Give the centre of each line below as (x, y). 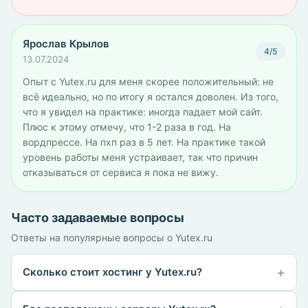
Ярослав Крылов (66, 44)
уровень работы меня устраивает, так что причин (140, 157)
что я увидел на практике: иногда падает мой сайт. (143, 112)
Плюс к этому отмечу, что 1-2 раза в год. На (127, 127)
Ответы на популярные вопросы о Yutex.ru (112, 238)
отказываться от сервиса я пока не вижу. (121, 172)
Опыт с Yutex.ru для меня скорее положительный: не (148, 81)
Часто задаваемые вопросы (98, 218)
